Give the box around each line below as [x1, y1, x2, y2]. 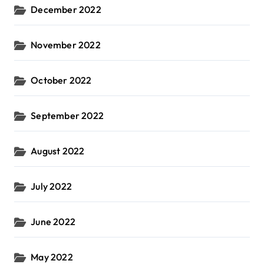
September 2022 [31, 110, 104, 122]
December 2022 [31, 4, 101, 16]
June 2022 [31, 216, 76, 228]
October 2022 [31, 74, 92, 87]
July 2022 [31, 180, 72, 193]
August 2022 [31, 145, 85, 157]
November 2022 [31, 39, 101, 51]
